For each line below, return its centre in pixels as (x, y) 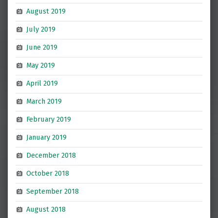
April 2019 (42, 83)
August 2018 (46, 209)
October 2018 (48, 173)
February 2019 (49, 119)
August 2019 (46, 11)
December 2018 (51, 155)
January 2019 (47, 137)
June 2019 (42, 47)
